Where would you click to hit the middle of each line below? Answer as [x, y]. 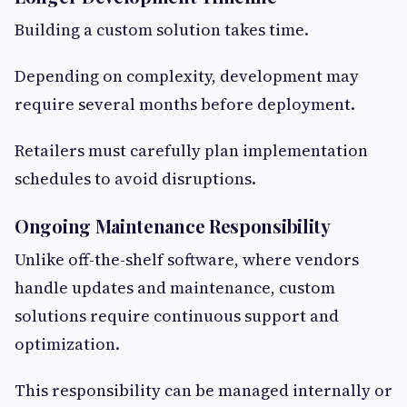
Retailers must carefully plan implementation [191, 151]
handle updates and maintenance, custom [175, 288]
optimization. [67, 344]
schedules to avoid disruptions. [135, 179]
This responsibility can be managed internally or [203, 391]
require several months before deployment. [185, 104]
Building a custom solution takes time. [162, 30]
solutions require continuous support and [177, 316]
